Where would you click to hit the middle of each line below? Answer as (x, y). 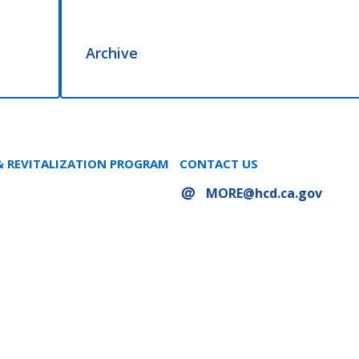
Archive (111, 53)
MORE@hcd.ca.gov (264, 194)
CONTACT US (219, 164)
